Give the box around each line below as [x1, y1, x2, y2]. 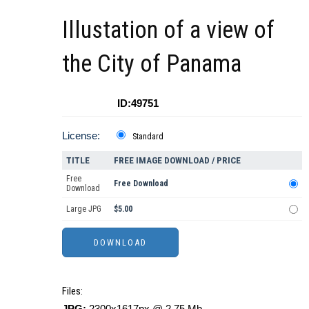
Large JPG [66, 204, 101, 215]
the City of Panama [62, 50, 241, 79]
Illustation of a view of [62, 16, 275, 45]
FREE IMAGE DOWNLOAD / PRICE [114, 155, 241, 166]
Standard [132, 132, 163, 142]
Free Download [114, 179, 168, 189]
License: [62, 130, 100, 142]
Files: [62, 285, 83, 298]
